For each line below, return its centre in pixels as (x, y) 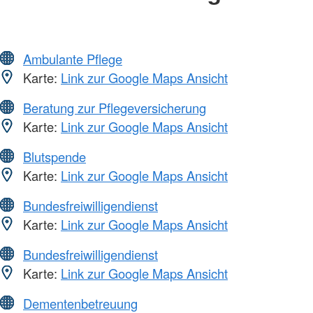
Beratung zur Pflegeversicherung (115, 107)
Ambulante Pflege (73, 58)
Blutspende (54, 156)
